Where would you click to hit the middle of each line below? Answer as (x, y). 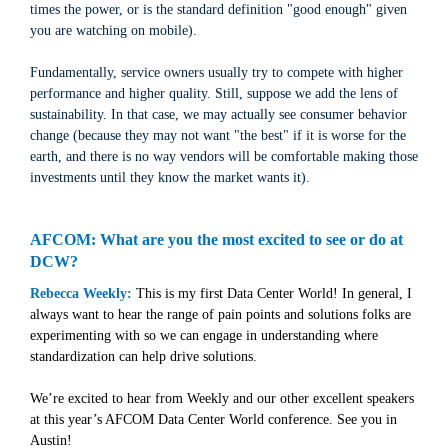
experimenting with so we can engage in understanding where (204, 335)
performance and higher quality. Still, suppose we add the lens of (214, 93)
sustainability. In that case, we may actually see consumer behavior (218, 114)
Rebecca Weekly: (83, 293)
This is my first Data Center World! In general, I (274, 293)
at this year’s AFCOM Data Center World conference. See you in (213, 419)
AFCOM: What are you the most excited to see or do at (216, 239)
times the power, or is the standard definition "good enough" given (218, 9)
